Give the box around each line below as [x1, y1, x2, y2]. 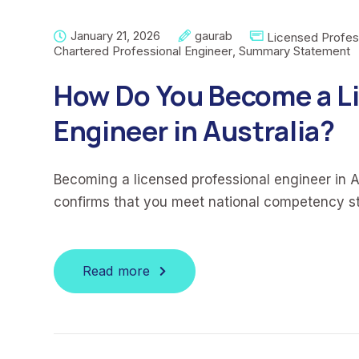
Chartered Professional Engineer [54, 43, 232, 58]
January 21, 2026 [71, 28, 160, 43]
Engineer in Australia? [54, 112, 335, 149]
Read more [83, 263, 151, 279]
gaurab [195, 28, 232, 43]
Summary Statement [239, 43, 350, 58]
